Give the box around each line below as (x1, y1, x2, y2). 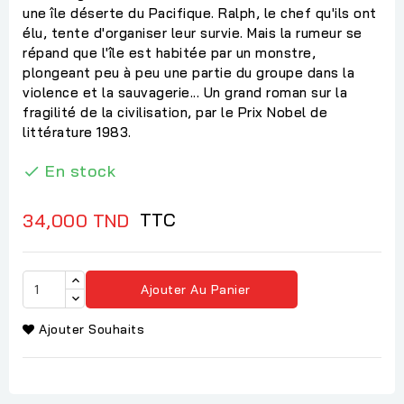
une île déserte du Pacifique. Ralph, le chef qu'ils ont (23, 4, 377, 22)
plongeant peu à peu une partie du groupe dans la (23, 63, 354, 81)
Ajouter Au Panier (141, 280, 251, 298)
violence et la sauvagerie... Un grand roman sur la (23, 83, 347, 101)
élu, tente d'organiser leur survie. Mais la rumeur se (23, 23, 363, 41)
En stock (45, 160, 115, 181)
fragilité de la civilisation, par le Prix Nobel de (23, 103, 327, 121)
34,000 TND (23, 208, 129, 232)
